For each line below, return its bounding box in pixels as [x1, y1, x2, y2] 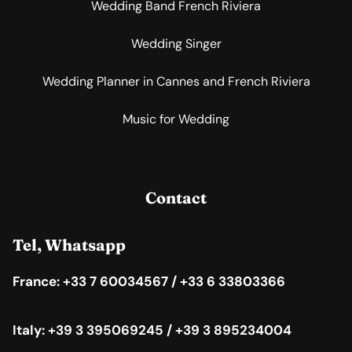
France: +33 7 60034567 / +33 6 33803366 [13, 272, 288, 290]
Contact [145, 187, 207, 207]
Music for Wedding [123, 110, 229, 127]
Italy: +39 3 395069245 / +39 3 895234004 [13, 321, 291, 339]
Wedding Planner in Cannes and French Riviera [42, 72, 310, 90]
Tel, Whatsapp [13, 234, 126, 255]
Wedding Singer [130, 35, 222, 52]
